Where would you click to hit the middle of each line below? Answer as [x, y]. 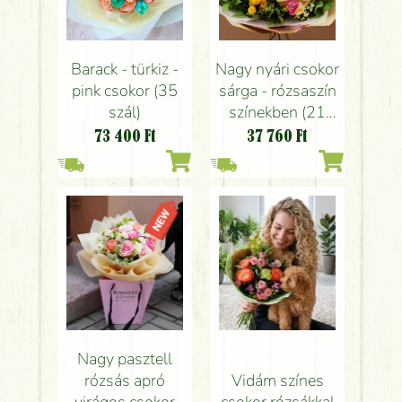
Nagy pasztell [125, 359]
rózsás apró [125, 381]
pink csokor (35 [125, 91]
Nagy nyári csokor [277, 70]
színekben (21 [277, 113]
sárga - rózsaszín [277, 91]
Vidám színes [277, 381]
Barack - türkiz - [125, 70]
